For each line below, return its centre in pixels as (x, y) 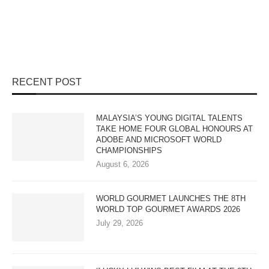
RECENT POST (47, 82)
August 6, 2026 (122, 164)
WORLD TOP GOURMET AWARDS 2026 (168, 209)
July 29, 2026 (119, 223)
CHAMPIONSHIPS (129, 150)
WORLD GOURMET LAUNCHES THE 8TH (171, 198)
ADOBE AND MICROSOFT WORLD (159, 140)
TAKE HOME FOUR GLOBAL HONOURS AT (174, 129)
